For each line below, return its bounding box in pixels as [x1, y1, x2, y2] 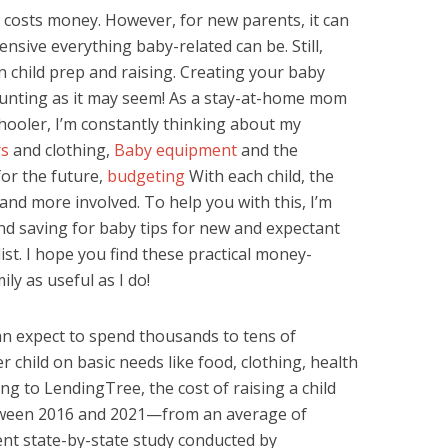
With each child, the [185, 165, 334, 187]
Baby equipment [114, 139, 237, 161]
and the [237, 139, 298, 161]
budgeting [107, 165, 185, 187]
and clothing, [9, 139, 114, 161]
